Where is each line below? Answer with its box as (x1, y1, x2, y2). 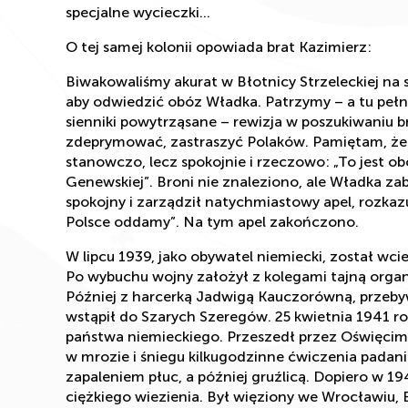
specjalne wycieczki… (66, 3, 210, 21)
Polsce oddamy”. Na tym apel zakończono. (66, 212, 359, 230)
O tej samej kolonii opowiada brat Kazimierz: (66, 37, 372, 56)
